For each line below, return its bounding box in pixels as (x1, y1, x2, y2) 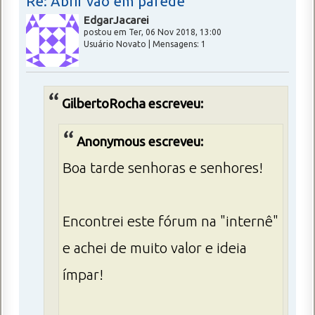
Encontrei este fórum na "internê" (63, 213, 278, 230)
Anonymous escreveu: (77, 134, 203, 149)
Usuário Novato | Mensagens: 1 (84, 39, 206, 49)
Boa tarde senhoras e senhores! (63, 160, 263, 176)
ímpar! (63, 266, 103, 283)
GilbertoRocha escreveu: (62, 96, 203, 110)
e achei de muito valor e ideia (63, 240, 247, 257)
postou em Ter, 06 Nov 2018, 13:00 (84, 27, 221, 37)
